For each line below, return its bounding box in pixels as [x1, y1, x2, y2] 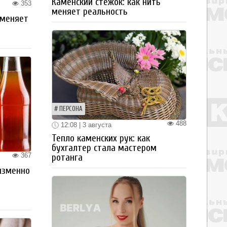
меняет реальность [52, 6, 128, 17]
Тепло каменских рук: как [52, 133, 150, 144]
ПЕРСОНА [59, 105, 83, 112]
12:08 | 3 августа [59, 121, 111, 129]
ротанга [52, 152, 83, 164]
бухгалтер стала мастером [52, 142, 157, 154]
